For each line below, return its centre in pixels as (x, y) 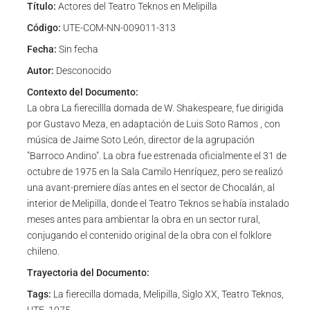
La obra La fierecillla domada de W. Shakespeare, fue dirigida (155, 108)
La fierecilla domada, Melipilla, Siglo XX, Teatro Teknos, (167, 294)
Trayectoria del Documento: (88, 272)
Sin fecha (77, 49)
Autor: (40, 70)
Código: (44, 27)
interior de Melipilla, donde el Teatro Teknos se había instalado (158, 203)
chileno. (43, 251)
